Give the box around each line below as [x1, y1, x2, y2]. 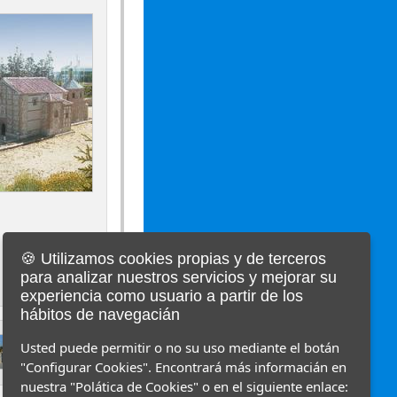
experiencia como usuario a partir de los [20, 287, 303, 305]
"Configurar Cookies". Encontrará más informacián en [20, 358, 346, 376]
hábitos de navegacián [20, 306, 180, 323]
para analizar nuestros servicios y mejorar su [20, 269, 337, 286]
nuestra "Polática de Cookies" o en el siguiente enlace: [20, 378, 348, 395]
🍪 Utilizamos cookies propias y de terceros [20, 250, 326, 268]
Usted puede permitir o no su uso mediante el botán [20, 339, 339, 356]
